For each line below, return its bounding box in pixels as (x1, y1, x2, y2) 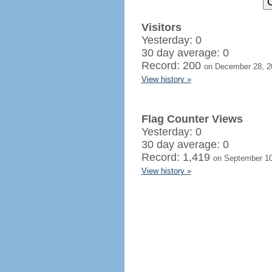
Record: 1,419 (141, 151, 213, 163)
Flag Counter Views (141, 113, 243, 125)
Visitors (141, 21, 182, 33)
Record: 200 (141, 59, 204, 72)
